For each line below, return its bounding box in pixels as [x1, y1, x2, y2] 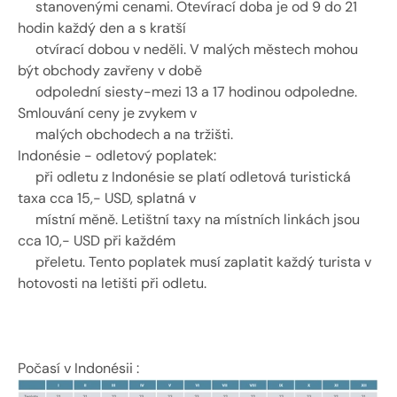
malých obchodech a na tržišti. [18, 125, 237, 144]
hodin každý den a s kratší [18, 19, 190, 37]
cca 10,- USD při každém [18, 231, 179, 250]
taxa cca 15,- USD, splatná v [18, 189, 199, 207]
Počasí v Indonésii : [18, 359, 139, 378]
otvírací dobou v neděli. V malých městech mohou [18, 40, 358, 58]
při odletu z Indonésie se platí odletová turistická [18, 167, 351, 186]
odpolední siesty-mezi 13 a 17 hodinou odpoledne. [18, 82, 357, 101]
